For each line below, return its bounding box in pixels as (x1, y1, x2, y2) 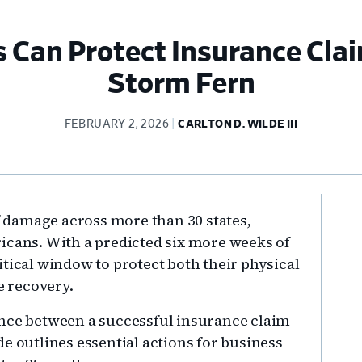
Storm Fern (107, 69, 255, 99)
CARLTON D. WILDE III (178, 119, 298, 131)
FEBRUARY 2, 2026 (64, 119, 170, 131)
